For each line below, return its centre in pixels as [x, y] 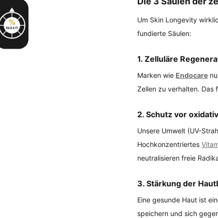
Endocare [192, 75]
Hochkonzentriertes [169, 144]
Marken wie [156, 75]
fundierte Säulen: [164, 33]
